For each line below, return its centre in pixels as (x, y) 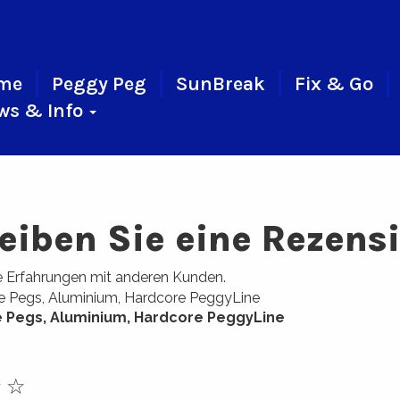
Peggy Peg (99, 84)
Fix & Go (333, 84)
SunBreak (220, 84)
